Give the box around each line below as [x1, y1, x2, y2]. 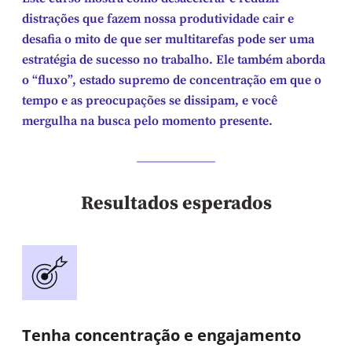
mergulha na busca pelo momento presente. [22, 113, 273, 130]
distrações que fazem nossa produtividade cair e [22, 11, 294, 27]
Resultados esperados [80, 192, 272, 216]
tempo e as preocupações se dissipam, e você [22, 93, 277, 109]
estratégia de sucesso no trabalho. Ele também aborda [22, 52, 325, 68]
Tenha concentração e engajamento [22, 324, 301, 346]
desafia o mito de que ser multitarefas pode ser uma [22, 31, 314, 48]
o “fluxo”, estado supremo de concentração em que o [22, 72, 321, 89]
